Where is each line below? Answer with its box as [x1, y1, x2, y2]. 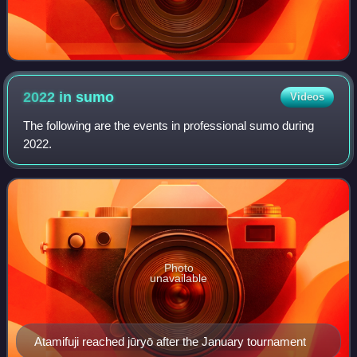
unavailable [150, 272, 207, 285]
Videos [289, 91, 324, 104]
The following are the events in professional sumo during [23, 119, 315, 133]
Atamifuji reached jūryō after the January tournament [34, 335, 306, 349]
